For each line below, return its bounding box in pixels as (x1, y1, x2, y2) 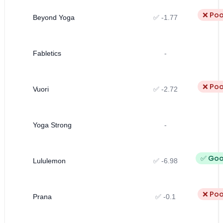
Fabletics (33, 49, 61, 57)
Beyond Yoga (33, 13, 75, 21)
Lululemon (33, 156, 66, 165)
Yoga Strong (33, 120, 72, 129)
